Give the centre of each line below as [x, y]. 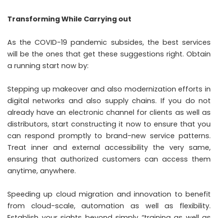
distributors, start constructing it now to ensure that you [109, 124]
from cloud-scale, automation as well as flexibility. [109, 206]
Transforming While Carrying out [69, 19]
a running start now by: [48, 65]
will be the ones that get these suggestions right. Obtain [109, 54]
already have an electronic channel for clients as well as [109, 112]
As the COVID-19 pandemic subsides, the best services [109, 42]
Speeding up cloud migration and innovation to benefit [109, 194]
